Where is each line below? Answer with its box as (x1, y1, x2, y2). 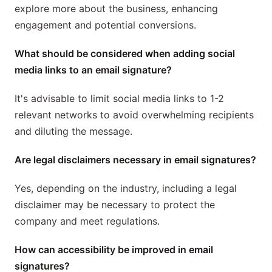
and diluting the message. (15, 125, 132, 138)
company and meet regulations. (15, 215, 160, 228)
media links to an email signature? (15, 64, 172, 76)
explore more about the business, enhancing (15, 2, 218, 15)
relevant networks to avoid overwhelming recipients (15, 109, 254, 121)
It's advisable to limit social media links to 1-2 (15, 92, 224, 105)
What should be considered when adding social (15, 47, 235, 60)
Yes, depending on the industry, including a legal (15, 182, 237, 195)
